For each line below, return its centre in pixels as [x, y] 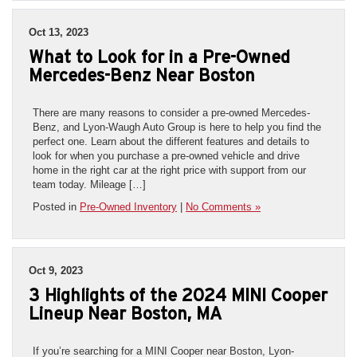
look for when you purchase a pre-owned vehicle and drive [166, 155]
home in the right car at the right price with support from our [169, 170]
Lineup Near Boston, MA [125, 313]
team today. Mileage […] [89, 184]
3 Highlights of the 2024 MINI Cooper [178, 294]
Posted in [56, 206]
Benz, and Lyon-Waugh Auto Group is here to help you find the [177, 127]
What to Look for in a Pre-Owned [159, 56]
